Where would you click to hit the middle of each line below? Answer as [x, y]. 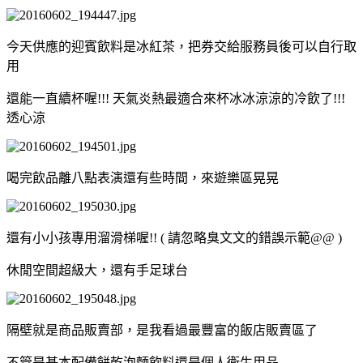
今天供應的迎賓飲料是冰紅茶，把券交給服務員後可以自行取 [181, 46]
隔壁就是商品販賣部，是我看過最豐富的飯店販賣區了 [162, 330]
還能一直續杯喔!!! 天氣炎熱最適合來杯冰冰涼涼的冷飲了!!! [176, 98]
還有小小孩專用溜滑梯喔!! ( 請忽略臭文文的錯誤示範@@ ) [174, 237]
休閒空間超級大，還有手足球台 [97, 270]
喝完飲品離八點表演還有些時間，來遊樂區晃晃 [143, 177]
